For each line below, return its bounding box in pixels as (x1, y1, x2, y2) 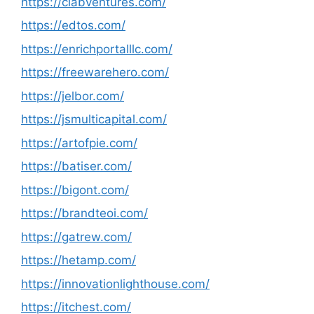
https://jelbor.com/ (21, 88, 124, 103)
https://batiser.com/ (21, 159, 132, 173)
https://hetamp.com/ (21, 253, 136, 267)
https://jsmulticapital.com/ (21, 112, 167, 126)
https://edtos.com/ (21, 18, 125, 32)
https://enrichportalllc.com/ (21, 41, 172, 56)
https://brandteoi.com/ (21, 206, 148, 220)
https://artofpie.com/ (21, 135, 137, 150)
